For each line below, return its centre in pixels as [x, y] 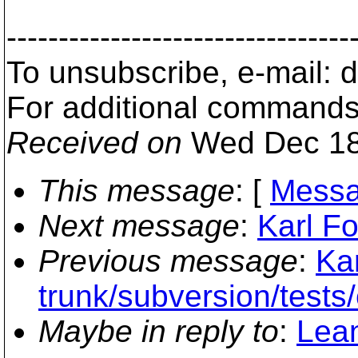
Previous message [168, 261]
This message [137, 191]
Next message [139, 226]
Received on [94, 143]
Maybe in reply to [159, 331]
